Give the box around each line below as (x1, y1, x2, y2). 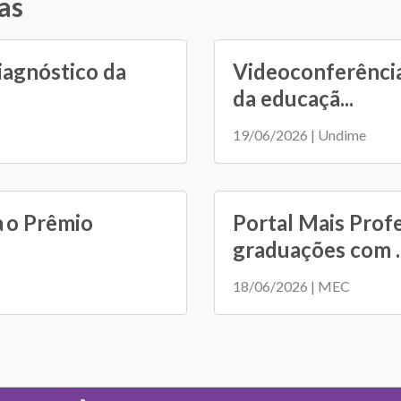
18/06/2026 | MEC (233, 277, 350, 294)
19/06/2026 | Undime (233, 125, 366, 143)
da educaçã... (233, 84, 354, 111)
